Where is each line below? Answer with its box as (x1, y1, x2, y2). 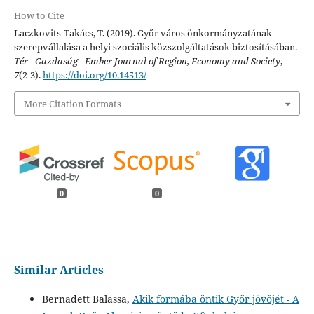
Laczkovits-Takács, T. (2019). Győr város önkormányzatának (13, 27, 272, 40)
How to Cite (13, 9, 64, 22)
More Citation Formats (23, 97, 121, 110)
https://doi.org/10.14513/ (42, 69, 146, 82)
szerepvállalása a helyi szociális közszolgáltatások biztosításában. (13, 41, 297, 54)
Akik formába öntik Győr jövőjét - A (132, 292, 299, 306)
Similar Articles (13, 261, 104, 278)
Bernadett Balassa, (41, 292, 132, 306)
